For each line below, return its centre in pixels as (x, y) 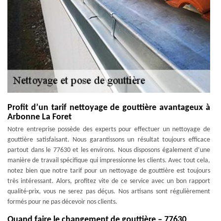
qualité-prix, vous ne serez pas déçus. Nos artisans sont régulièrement (109, 192)
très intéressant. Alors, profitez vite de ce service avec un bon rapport (109, 181)
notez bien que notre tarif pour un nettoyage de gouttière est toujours (109, 171)
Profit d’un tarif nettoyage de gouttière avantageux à (109, 108)
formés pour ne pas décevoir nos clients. (62, 202)
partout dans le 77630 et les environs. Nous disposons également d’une (109, 150)
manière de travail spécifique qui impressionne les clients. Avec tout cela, (109, 161)
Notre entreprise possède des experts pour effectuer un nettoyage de (109, 129)
